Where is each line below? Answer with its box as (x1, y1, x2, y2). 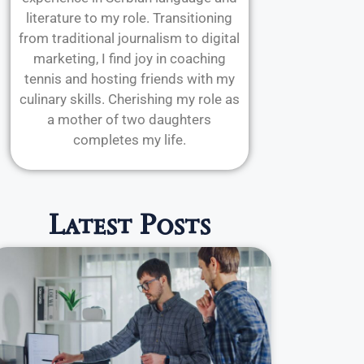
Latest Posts (48, 207, 211, 242)
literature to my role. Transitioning (26, 10, 233, 27)
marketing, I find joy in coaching (32, 50, 226, 67)
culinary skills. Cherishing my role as (19, 91, 240, 108)
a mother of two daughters (47, 111, 212, 128)
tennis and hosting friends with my (24, 71, 235, 88)
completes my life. (72, 132, 186, 149)
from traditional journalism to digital (19, 30, 240, 47)
